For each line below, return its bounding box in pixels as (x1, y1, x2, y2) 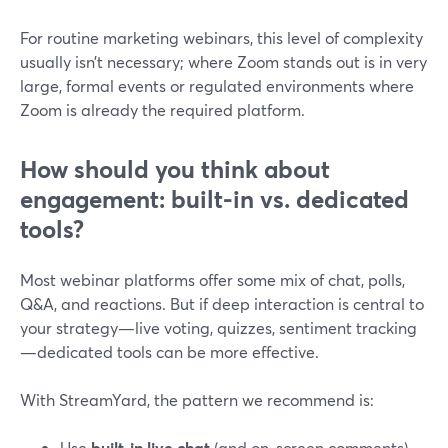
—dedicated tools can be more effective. (20, 341, 319, 362)
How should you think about (20, 153, 330, 185)
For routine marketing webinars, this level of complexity (20, 27, 423, 48)
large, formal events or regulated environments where (20, 75, 414, 96)
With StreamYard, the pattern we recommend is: (20, 389, 374, 410)
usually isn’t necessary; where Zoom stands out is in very (20, 51, 427, 72)
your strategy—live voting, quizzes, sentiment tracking (20, 317, 417, 338)
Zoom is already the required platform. (20, 99, 305, 120)
